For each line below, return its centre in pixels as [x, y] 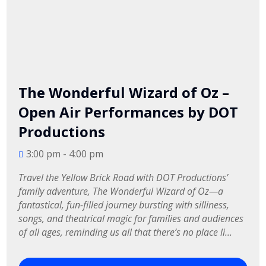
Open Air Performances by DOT [129, 112]
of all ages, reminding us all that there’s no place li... [126, 232]
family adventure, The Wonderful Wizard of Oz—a [122, 191]
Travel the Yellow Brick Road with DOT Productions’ [125, 178]
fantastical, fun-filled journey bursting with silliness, [125, 205]
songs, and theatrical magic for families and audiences [132, 218]
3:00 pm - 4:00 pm [65, 154]
